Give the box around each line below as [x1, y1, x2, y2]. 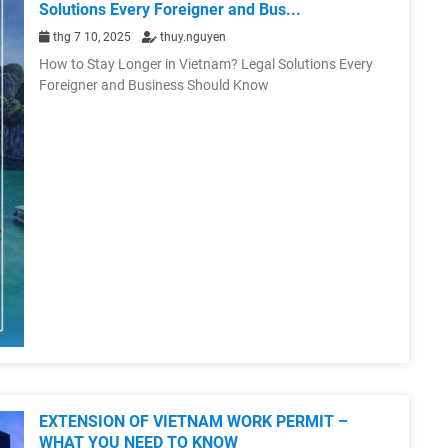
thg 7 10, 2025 [50, 30, 134, 45]
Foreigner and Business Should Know [39, 77, 269, 94]
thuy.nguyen [157, 30, 226, 45]
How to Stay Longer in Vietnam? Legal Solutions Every [39, 56, 373, 73]
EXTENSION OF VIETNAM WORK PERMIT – [39, 412, 348, 432]
